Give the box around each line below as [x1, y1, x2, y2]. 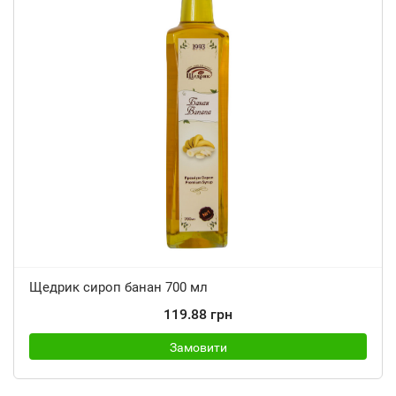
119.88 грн [164, 306, 232, 323]
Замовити [169, 340, 227, 354]
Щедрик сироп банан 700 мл [29, 279, 208, 295]
